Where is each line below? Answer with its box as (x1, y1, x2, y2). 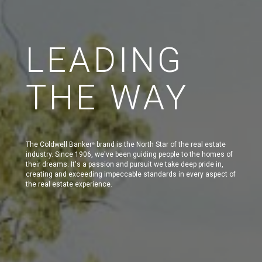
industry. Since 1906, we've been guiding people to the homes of (26, 150, 233, 158)
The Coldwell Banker (26, 140, 92, 149)
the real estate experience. (26, 180, 112, 188)
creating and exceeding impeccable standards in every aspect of (26, 170, 236, 178)
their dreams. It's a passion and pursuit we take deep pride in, (26, 160, 223, 168)
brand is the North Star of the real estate (95, 140, 226, 149)
